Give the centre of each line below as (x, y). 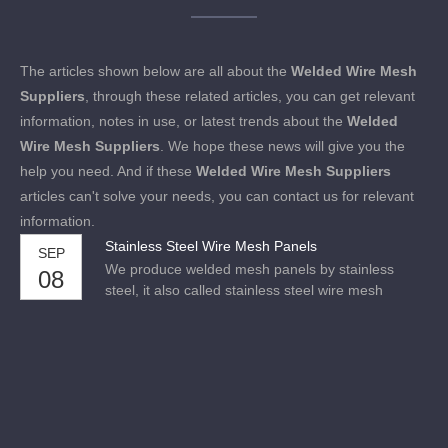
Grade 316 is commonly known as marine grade (257, 332)
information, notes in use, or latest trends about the (183, 121)
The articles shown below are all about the (155, 71)
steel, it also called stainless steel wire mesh (244, 290)
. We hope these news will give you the (282, 146)
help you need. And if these (108, 171)
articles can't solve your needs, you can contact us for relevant (217, 196)
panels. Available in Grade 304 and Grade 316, (253, 311)
